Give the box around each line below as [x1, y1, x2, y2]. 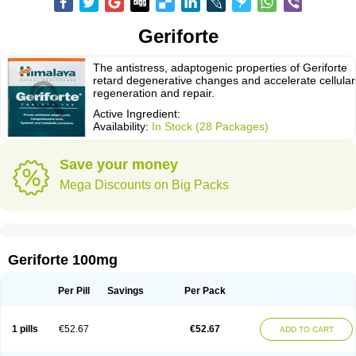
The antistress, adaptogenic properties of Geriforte [93, 61, 347, 74]
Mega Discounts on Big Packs [60, 178, 229, 192]
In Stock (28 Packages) [152, 120, 269, 133]
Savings [106, 285, 144, 296]
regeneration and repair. [93, 87, 215, 99]
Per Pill [57, 285, 90, 296]
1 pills [12, 323, 38, 335]
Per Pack [184, 285, 226, 296]
